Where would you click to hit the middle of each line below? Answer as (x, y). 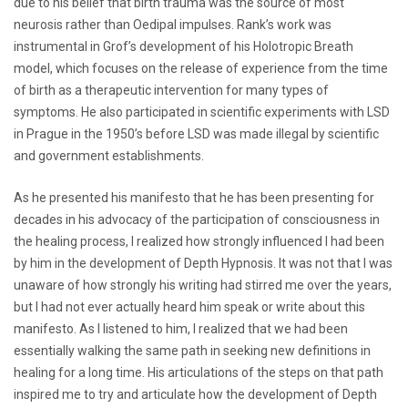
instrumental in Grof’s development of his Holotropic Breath (184, 46)
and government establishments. (109, 155)
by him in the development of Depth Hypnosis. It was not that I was (203, 263)
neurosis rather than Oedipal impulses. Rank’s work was (173, 24)
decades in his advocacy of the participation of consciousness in (197, 219)
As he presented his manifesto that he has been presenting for (194, 197)
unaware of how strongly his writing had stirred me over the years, (203, 285)
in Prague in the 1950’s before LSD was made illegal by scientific (196, 133)
